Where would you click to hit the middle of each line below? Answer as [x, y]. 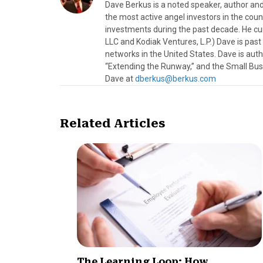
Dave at [120, 79]
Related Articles [112, 124]
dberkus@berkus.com [176, 79]
